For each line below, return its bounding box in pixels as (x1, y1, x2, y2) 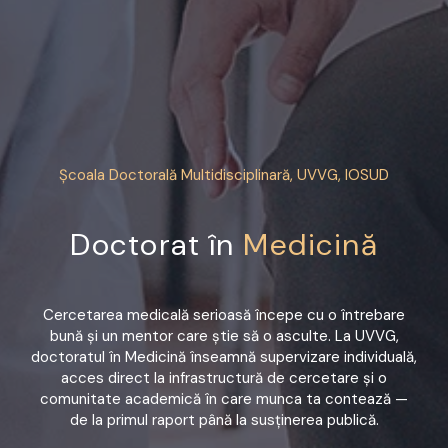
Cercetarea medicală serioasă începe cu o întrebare (43, 304, 405, 325)
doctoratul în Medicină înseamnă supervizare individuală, (31, 346, 417, 367)
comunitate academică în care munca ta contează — (40, 388, 408, 409)
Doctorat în (70, 224, 235, 264)
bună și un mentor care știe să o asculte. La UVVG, (49, 325, 399, 346)
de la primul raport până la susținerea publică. (69, 409, 379, 430)
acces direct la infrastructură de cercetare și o (61, 367, 387, 388)
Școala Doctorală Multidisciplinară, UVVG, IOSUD (59, 164, 389, 185)
